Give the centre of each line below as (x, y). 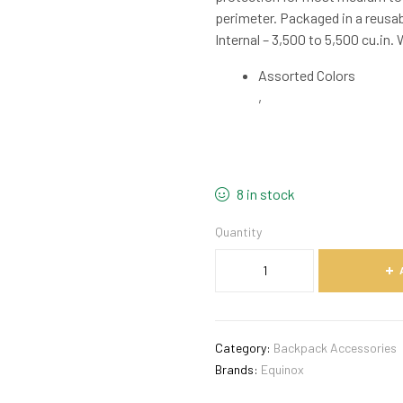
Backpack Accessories (335, 348)
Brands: (238, 369)
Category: (244, 348)
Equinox (282, 369)
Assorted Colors (307, 75)
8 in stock (265, 194)
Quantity (238, 232)
